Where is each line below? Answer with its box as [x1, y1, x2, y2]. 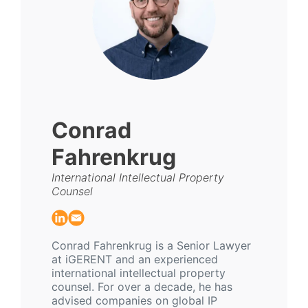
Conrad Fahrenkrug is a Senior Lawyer [52, 238, 251, 252]
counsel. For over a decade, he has [52, 279, 232, 294]
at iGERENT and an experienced [52, 252, 218, 266]
